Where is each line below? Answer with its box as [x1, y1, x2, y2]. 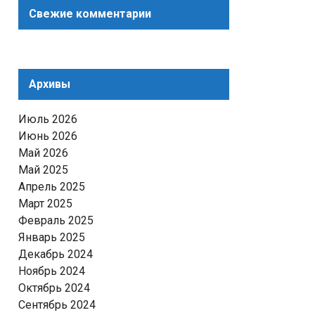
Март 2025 [18, 197, 72, 210]
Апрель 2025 [18, 180, 85, 193]
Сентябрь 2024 [18, 298, 96, 311]
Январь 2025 [18, 231, 85, 244]
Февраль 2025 [18, 214, 94, 227]
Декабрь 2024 [18, 247, 93, 261]
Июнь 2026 [18, 129, 77, 143]
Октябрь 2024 [18, 281, 90, 295]
